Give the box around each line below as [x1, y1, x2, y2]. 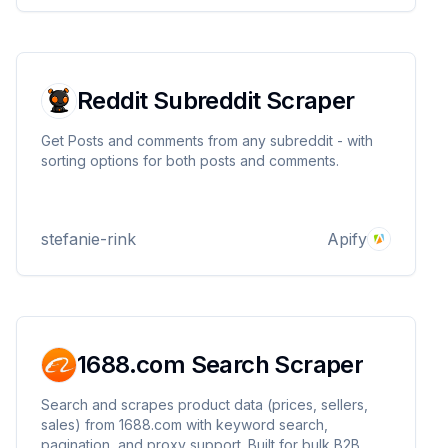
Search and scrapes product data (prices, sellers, [41, 396, 368, 413]
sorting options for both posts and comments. [41, 152, 339, 169]
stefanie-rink [41, 229, 136, 249]
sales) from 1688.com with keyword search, [41, 416, 328, 433]
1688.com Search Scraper [77, 350, 364, 379]
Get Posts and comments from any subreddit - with [41, 132, 373, 149]
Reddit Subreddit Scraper [77, 86, 355, 115]
